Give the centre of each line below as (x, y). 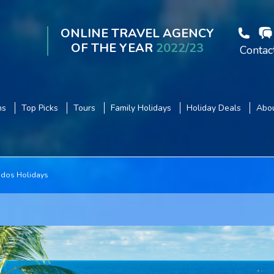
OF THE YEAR (113, 48)
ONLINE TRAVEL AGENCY (137, 33)
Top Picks (39, 108)
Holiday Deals (213, 108)
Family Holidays (141, 108)
